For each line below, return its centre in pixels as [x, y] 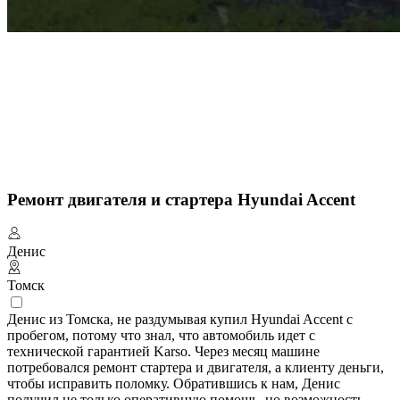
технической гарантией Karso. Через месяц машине [163, 352]
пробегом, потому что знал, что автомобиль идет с [161, 336]
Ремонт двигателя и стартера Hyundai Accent [181, 199]
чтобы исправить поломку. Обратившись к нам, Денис [174, 384]
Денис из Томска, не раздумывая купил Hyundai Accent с [180, 320]
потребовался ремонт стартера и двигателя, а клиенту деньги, [196, 368]
